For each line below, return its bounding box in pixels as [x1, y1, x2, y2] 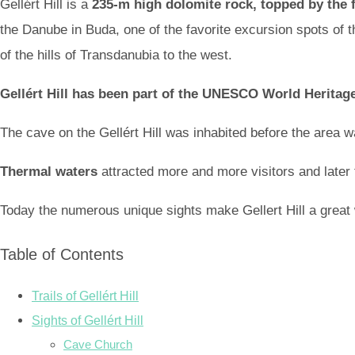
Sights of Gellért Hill [32, 313, 143, 328]
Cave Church [63, 338, 132, 352]
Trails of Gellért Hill [32, 288, 139, 303]
